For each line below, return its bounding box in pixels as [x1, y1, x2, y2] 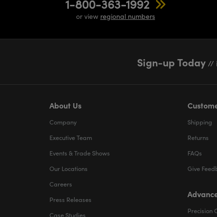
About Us [49, 100, 81, 110]
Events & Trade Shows [49, 149, 110, 157]
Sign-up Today [137, 55, 206, 69]
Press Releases [49, 195, 92, 203]
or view [76, 12, 100, 21]
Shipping [187, 118, 212, 126]
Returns [187, 133, 209, 141]
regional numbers [100, 12, 155, 21]
